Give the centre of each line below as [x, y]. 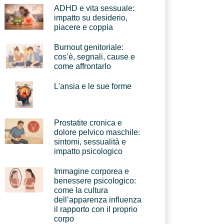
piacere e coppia [83, 27]
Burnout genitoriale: [89, 47]
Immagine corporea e [91, 171]
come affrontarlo [82, 66]
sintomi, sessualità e [90, 142]
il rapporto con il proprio [96, 209]
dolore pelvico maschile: [97, 132]
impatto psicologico [88, 151]
